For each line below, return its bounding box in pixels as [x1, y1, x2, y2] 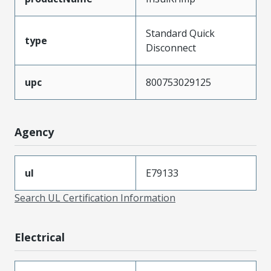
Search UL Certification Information [15, 191, 175, 204]
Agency [15, 124, 54, 139]
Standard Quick [146, 26, 215, 40]
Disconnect [146, 41, 196, 54]
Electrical [15, 229, 65, 244]
